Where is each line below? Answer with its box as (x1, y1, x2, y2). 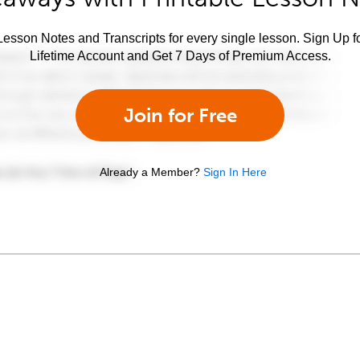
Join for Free (123, 103, 237, 127)
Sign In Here (203, 165, 267, 178)
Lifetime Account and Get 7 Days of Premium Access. (29, 48, 331, 63)
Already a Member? (100, 165, 200, 178)
